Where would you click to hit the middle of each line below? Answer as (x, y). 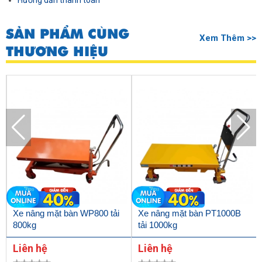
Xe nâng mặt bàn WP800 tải (66, 213)
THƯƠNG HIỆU (57, 52)
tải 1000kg (157, 225)
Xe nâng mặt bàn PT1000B (189, 213)
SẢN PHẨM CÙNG (68, 34)
